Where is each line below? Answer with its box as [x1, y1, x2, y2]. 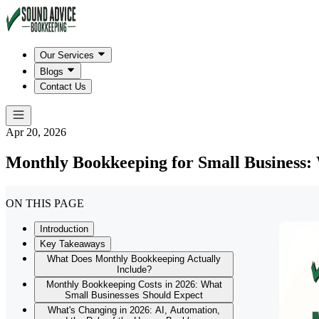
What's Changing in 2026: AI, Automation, [48, 305, 220, 316]
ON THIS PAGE [6, 197, 84, 210]
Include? [116, 264, 152, 276]
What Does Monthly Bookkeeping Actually [47, 253, 221, 265]
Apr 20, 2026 [6, 125, 66, 138]
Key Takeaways [40, 239, 105, 250]
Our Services [40, 50, 94, 61]
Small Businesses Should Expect [65, 290, 203, 301]
